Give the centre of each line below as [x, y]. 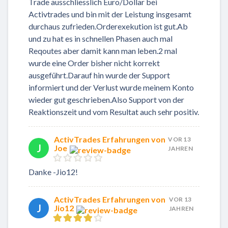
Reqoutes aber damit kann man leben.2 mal [103, 51]
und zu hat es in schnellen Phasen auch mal [101, 39]
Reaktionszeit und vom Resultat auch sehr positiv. [114, 112]
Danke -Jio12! [53, 172]
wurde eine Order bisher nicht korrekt [94, 63]
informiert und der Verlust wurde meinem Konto [111, 88]
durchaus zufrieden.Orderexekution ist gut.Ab [108, 26]
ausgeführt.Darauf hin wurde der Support [99, 75]
